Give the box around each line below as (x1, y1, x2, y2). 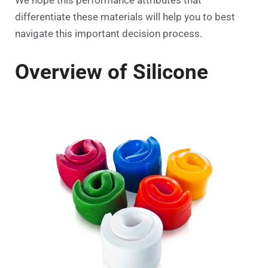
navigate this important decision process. (15, 27, 202, 39)
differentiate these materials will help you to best (15, 10, 235, 23)
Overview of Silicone (15, 59, 208, 84)
